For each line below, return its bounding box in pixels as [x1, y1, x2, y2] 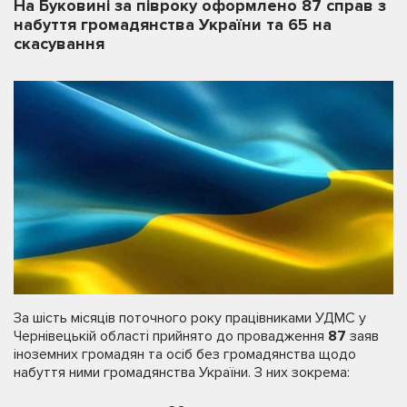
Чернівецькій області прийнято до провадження [14, 326, 328, 345]
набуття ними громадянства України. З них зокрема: [14, 362, 350, 382]
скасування [14, 34, 104, 54]
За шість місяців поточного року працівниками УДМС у [14, 308, 366, 327]
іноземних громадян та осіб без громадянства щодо [14, 344, 356, 363]
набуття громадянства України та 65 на [14, 15, 332, 35]
